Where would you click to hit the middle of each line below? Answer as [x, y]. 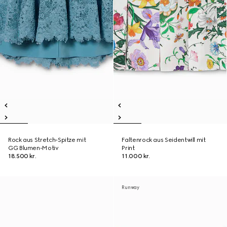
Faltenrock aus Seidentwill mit [164, 140]
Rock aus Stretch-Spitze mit [47, 140]
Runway [130, 187]
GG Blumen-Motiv [33, 148]
